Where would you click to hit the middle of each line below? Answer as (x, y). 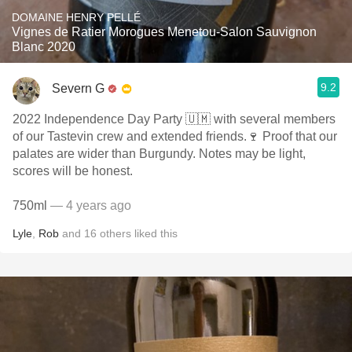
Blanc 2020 (44, 47)
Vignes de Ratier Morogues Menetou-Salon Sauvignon (164, 32)
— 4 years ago (89, 205)
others (115, 233)
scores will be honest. (73, 171)
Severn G (78, 88)
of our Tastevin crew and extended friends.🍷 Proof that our (175, 136)
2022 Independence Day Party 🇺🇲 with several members (174, 119)
